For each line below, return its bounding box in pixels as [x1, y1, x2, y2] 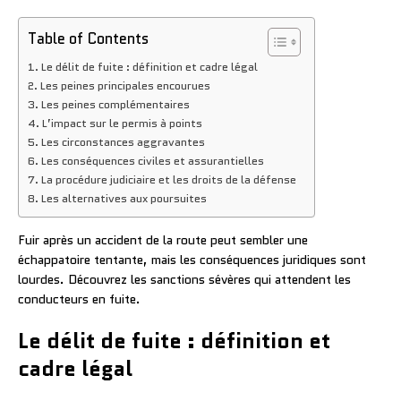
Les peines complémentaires [40, 96, 190, 113]
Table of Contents [28, 27, 149, 49]
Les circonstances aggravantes [40, 133, 205, 150]
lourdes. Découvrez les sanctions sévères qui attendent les [18, 269, 351, 288]
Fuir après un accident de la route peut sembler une [18, 230, 308, 249]
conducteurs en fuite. [18, 289, 141, 308]
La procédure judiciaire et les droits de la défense [40, 171, 296, 188]
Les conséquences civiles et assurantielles [40, 152, 264, 169]
